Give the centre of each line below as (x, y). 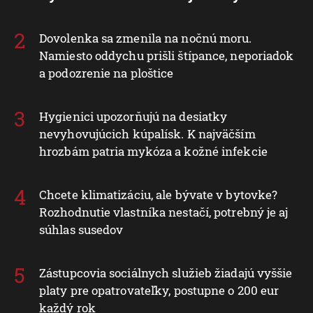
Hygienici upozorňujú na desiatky (133, 116)
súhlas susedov (81, 229)
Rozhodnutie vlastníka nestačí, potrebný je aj (164, 212)
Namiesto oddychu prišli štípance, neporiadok (167, 55)
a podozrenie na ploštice (107, 73)
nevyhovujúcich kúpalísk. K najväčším (147, 133)
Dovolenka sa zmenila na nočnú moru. (146, 38)
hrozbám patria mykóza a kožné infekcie (153, 151)
